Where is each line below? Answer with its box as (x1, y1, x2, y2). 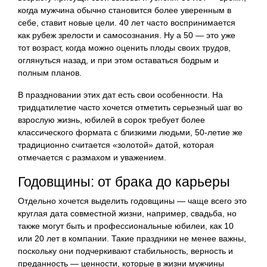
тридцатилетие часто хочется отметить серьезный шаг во (18, 102, 243, 112)
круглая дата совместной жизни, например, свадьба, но (18, 208, 237, 218)
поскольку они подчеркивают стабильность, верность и (18, 246, 233, 256)
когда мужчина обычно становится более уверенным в (18, 5, 231, 15)
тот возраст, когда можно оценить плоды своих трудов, (18, 42, 231, 52)
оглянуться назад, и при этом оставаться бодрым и (18, 55, 219, 65)
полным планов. (18, 67, 82, 77)
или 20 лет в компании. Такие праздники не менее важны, (18, 233, 246, 243)
